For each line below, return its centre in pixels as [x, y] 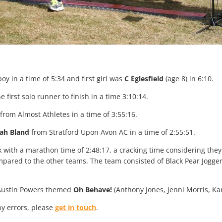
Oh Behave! [93, 190]
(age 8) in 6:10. [189, 79]
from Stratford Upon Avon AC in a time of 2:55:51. [112, 132]
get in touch [76, 208]
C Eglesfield [144, 79]
